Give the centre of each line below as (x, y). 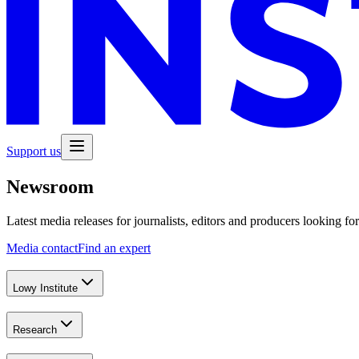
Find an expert (114, 248)
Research (35, 330)
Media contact (42, 248)
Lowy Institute (45, 288)
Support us (34, 151)
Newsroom (50, 186)
